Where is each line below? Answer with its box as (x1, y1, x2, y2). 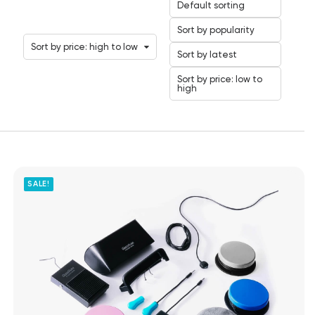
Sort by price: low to (177, 74, 262, 84)
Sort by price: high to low (31, 41, 138, 52)
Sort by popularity (177, 25, 255, 35)
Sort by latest (177, 49, 237, 60)
